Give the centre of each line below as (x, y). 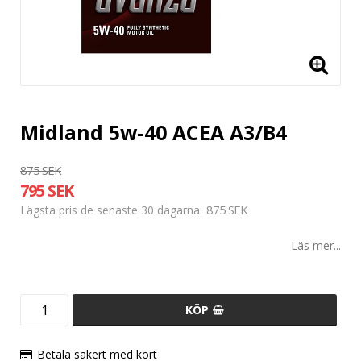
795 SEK (47, 191)
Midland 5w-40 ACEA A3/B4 (154, 133)
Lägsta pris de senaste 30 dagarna (110, 210)
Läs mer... (316, 246)
